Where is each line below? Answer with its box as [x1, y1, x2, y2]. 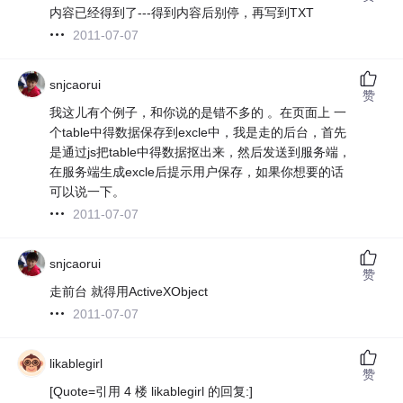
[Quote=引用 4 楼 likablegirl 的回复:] [49, 383, 254, 399]
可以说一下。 [49, 184, 126, 199]
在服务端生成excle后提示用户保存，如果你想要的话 [49, 164, 345, 179]
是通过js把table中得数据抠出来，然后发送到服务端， [49, 144, 352, 159]
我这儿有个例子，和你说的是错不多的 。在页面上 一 [49, 104, 347, 120]
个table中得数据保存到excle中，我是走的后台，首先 [49, 124, 347, 139]
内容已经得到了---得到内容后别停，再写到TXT [49, 4, 315, 20]
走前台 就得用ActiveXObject [49, 283, 209, 299]
